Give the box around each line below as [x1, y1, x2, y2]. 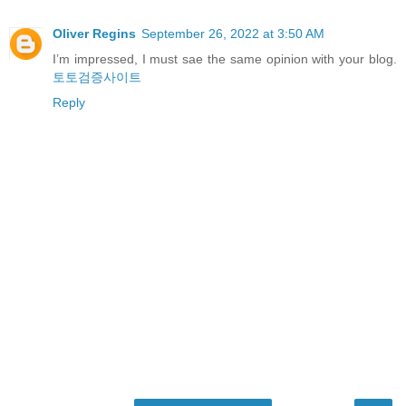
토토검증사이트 [53, 69, 141, 84]
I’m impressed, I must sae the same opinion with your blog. [53, 51, 397, 66]
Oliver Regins [53, 25, 136, 41]
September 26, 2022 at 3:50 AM [141, 25, 324, 41]
